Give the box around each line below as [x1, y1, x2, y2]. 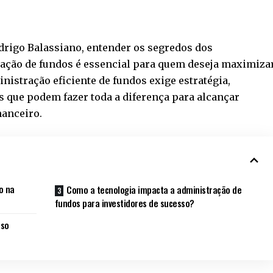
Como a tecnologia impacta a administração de [66, 182, 242, 196]
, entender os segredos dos [82, 41, 213, 54]
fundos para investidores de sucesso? [54, 196, 194, 210]
